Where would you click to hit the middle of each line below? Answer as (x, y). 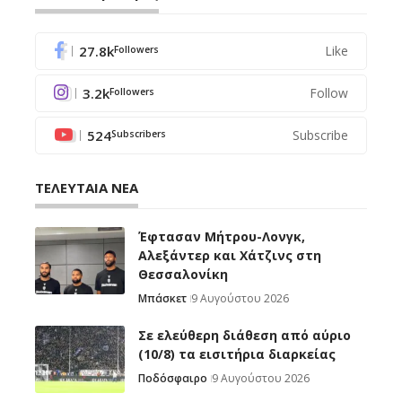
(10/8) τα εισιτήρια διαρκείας (237, 354)
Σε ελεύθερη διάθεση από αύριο (245, 336)
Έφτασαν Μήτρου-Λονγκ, (222, 237)
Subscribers (139, 133)
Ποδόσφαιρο (173, 379)
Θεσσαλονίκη (183, 275)
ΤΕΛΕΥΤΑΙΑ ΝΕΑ (87, 188)
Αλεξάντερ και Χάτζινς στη (230, 256)
